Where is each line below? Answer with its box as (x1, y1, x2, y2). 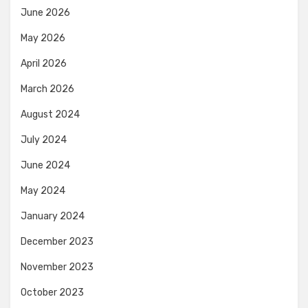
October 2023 (21, 286, 84, 298)
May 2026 (21, 32, 65, 44)
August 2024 (21, 108, 80, 120)
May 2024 (21, 184, 65, 197)
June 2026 (21, 6, 70, 19)
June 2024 (21, 159, 70, 171)
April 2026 (21, 57, 67, 69)
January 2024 (21, 210, 85, 222)
